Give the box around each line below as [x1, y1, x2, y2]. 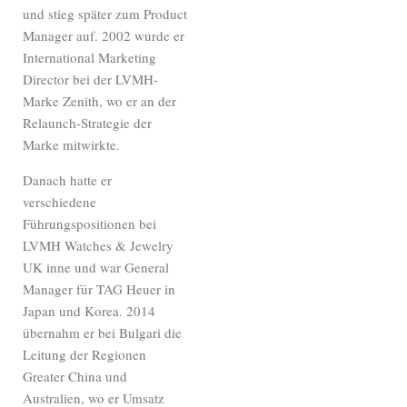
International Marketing [23, 47, 157, 66]
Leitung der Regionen [23, 344, 147, 363]
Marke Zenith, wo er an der [23, 91, 177, 110]
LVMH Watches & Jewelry [23, 235, 174, 254]
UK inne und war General [23, 257, 170, 276]
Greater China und [23, 366, 128, 385]
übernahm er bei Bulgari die [23, 323, 183, 342]
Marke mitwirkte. [23, 134, 121, 154]
